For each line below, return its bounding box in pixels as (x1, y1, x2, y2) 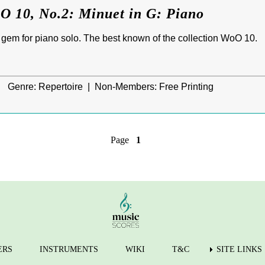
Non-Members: (95, 82, 157, 92)
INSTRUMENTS (40, 245, 98, 254)
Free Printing (157, 82, 214, 92)
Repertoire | (38, 82, 95, 92)
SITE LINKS (216, 245, 262, 254)
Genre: (8, 82, 38, 92)
